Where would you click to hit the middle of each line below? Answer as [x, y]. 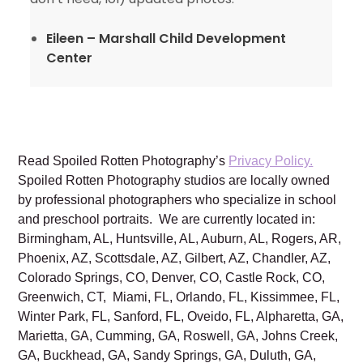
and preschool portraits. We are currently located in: [167, 220]
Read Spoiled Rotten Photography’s [124, 162]
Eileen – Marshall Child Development [167, 38]
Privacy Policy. [271, 162]
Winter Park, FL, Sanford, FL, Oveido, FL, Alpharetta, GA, [181, 318]
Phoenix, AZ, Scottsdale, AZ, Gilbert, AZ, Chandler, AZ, [175, 259]
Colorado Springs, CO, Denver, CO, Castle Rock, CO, [172, 279]
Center [70, 58]
